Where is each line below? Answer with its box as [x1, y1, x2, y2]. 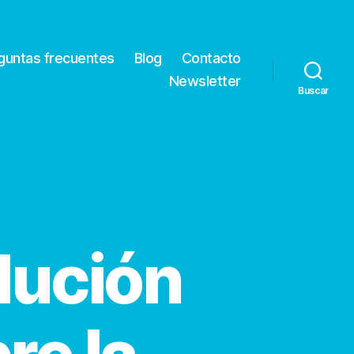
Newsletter [168, 73, 241, 90]
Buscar [297, 85, 330, 97]
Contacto [181, 50, 241, 67]
